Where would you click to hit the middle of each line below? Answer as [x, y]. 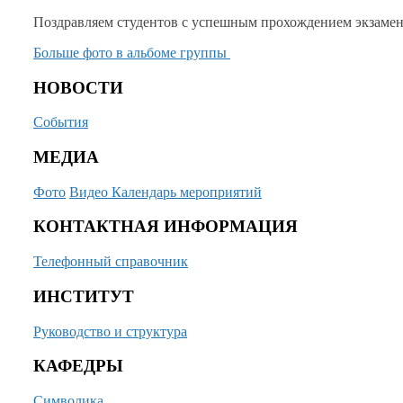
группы [203, 52]
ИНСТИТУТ [84, 296]
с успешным [219, 22]
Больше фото [75, 52]
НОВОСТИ [78, 87]
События [61, 122]
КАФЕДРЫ [78, 366]
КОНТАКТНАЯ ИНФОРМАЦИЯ [166, 227]
